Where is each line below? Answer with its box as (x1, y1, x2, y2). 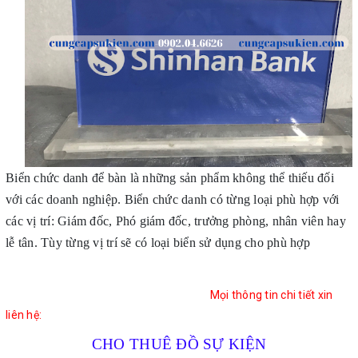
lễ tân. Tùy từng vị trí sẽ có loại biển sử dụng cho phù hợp (6, 235, 310, 249)
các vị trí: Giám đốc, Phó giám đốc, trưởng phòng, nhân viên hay (6, 213, 346, 228)
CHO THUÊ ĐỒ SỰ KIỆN (91, 336, 267, 353)
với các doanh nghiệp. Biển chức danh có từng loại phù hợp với (6, 192, 340, 206)
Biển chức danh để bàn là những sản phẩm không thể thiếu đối (6, 170, 334, 185)
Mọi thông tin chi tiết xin (209, 288, 333, 301)
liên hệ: (6, 308, 42, 321)
